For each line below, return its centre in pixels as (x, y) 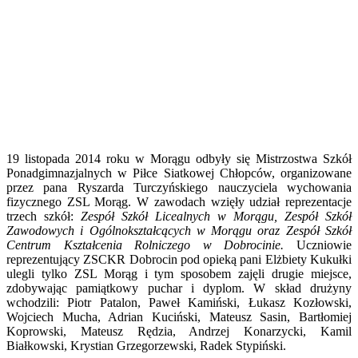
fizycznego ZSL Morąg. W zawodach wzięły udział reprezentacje (179, 201)
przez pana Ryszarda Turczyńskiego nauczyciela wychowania (179, 187)
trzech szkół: (44, 216)
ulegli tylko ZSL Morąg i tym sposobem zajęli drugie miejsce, (179, 273)
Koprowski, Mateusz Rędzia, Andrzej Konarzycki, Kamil (179, 331)
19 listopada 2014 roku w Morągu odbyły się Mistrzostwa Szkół (179, 158)
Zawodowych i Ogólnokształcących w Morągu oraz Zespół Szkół (179, 230)
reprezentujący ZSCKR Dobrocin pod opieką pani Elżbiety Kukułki (179, 259)
